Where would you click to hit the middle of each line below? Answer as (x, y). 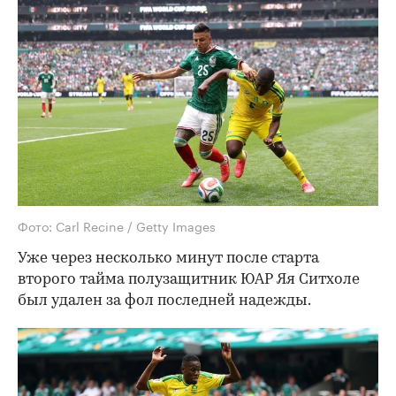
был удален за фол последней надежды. (164, 301)
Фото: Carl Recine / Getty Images (117, 226)
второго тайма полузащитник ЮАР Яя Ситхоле (189, 280)
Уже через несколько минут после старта (168, 259)
